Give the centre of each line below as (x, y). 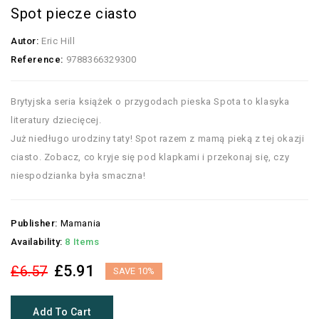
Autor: (25, 41)
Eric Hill (57, 41)
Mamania (80, 224)
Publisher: (34, 224)
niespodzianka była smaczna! (78, 176)
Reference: (37, 60)
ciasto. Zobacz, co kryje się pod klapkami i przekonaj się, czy (150, 157)
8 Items (82, 242)
